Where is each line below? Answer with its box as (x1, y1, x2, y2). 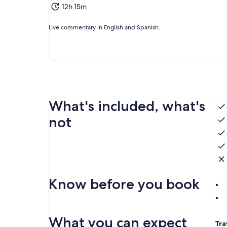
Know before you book (49, 175, 200, 193)
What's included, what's (49, 97, 205, 115)
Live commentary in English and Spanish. (49, 23, 160, 32)
